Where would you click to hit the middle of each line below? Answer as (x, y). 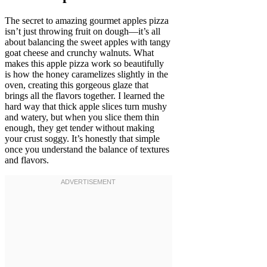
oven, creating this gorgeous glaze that (77, 85)
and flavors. (27, 160)
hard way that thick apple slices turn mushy (86, 106)
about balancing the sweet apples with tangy (88, 42)
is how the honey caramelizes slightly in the (86, 74)
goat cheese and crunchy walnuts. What (79, 52)
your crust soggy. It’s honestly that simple (82, 138)
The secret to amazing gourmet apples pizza (87, 20)
